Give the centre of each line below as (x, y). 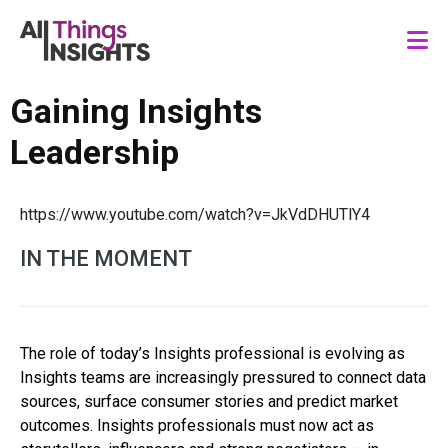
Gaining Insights (136, 110)
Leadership (94, 151)
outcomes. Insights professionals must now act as (197, 425)
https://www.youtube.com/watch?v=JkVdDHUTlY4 (195, 214)
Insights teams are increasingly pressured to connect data (223, 377)
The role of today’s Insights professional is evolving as (212, 353)
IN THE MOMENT (106, 258)
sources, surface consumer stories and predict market (209, 401)
